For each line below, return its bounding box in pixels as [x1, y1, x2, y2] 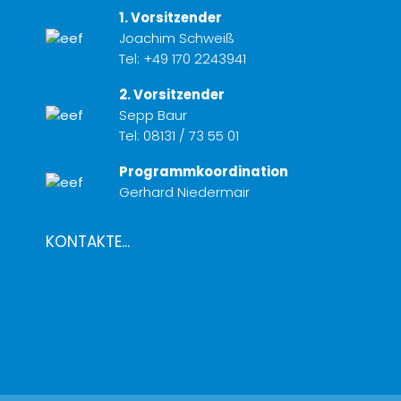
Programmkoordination [118, 162, 288, 182]
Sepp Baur [118, 106, 187, 125]
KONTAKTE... [46, 230, 130, 252]
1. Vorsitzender [118, 8, 222, 28]
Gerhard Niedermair [118, 183, 250, 202]
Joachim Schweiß [118, 29, 235, 48]
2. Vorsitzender [118, 85, 225, 105]
